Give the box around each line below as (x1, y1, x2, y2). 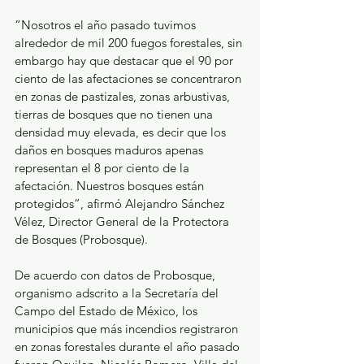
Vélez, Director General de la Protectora (15, 214, 232, 230)
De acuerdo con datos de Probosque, (15, 267, 219, 284)
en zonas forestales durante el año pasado (15, 339, 243, 355)
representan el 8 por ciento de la (15, 160, 193, 176)
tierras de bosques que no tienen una (15, 106, 216, 123)
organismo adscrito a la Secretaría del (15, 285, 222, 301)
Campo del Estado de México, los (15, 303, 201, 319)
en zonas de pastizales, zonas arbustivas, (15, 89, 233, 105)
